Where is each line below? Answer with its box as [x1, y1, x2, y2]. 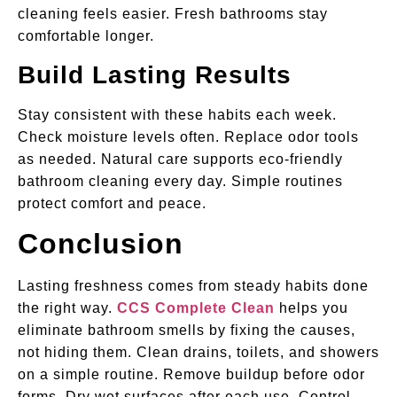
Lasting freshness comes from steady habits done [18, 278, 369, 294]
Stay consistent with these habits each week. [18, 106, 337, 122]
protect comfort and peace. [18, 195, 206, 211]
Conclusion [18, 228, 183, 261]
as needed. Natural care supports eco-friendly [18, 151, 343, 167]
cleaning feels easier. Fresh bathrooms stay [18, 6, 328, 22]
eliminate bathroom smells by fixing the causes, [18, 323, 355, 339]
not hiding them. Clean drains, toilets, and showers [18, 345, 379, 361]
